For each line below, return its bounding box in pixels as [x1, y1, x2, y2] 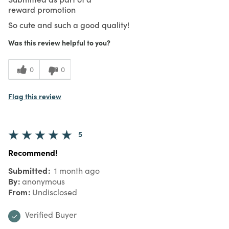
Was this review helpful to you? [8, 37, 110, 48]
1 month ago [52, 165, 100, 176]
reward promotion [8, 3, 76, 15]
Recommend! [8, 146, 58, 158]
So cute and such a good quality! [8, 18, 129, 30]
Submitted [8, 164, 50, 176]
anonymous [22, 175, 65, 187]
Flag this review [8, 90, 61, 101]
